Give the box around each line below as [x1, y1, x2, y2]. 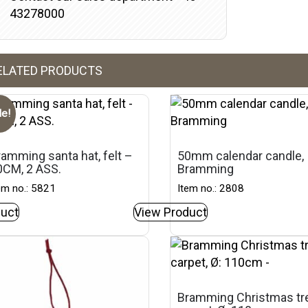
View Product [134, 205, 208, 219]
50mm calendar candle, [177, 148, 305, 163]
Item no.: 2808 [177, 182, 245, 195]
